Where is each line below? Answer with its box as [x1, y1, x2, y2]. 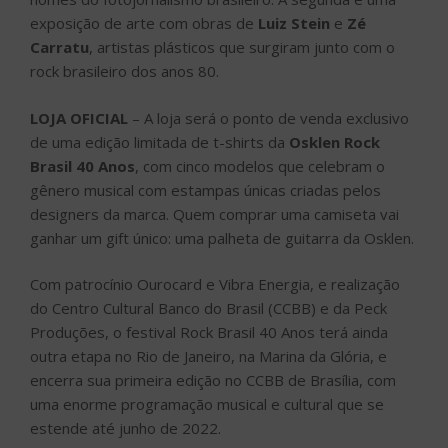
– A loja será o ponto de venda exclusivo [128, 107, 409, 128]
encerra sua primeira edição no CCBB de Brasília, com [30, 370, 396, 391]
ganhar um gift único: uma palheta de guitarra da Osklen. [30, 227, 414, 248]
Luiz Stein [254, 13, 330, 34]
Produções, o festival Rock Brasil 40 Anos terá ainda [30, 322, 388, 343]
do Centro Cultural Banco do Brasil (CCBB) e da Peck [30, 298, 387, 319]
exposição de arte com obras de [30, 13, 254, 34]
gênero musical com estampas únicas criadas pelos [30, 179, 381, 200]
